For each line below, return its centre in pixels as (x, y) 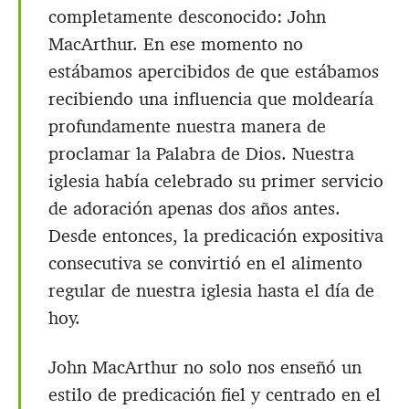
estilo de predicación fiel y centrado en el (215, 395)
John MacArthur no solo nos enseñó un (205, 367)
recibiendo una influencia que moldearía (211, 99)
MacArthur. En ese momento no (176, 44)
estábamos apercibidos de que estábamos (214, 72)
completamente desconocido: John (187, 17)
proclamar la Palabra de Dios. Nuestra (201, 154)
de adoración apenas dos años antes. (194, 209)
